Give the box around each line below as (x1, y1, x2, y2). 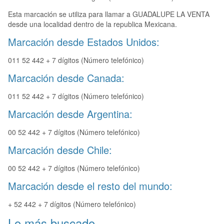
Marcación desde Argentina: (8, 106, 132, 121)
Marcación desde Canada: (8, 70, 124, 85)
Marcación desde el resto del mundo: (8, 178, 172, 193)
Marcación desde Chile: (8, 142, 112, 157)
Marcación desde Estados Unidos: (8, 34, 159, 49)
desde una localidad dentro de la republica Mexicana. (8, 19, 177, 29)
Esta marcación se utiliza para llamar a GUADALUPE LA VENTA (8, 9, 209, 19)
